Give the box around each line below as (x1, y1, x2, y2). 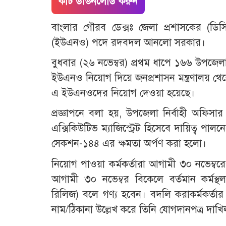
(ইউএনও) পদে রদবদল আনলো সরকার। (51, 36, 205, 49)
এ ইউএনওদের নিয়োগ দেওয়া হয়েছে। (51, 87, 195, 100)
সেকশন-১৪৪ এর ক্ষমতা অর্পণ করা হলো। (51, 137, 206, 150)
